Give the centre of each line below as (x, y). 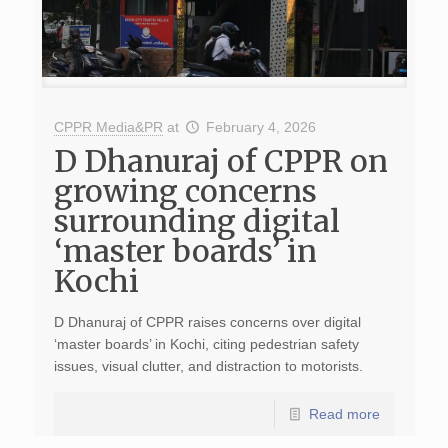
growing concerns (185, 191)
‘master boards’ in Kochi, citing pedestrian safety (206, 344)
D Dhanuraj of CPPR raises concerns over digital (207, 322)
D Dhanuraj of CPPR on (220, 161)
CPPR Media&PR (108, 127)
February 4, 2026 (261, 127)
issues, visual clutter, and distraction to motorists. (208, 366)
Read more (344, 414)
